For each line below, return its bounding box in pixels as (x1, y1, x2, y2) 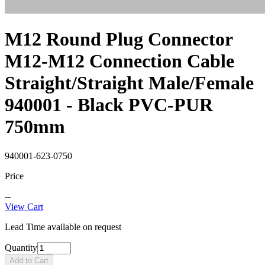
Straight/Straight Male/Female (5, 72, 254, 94)
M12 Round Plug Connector (5, 28, 232, 50)
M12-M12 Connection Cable (5, 50, 234, 72)
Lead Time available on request (5, 221, 121, 232)
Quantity (5, 242, 37, 253)
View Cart (5, 201, 43, 212)
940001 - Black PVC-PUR (5, 94, 213, 116)
